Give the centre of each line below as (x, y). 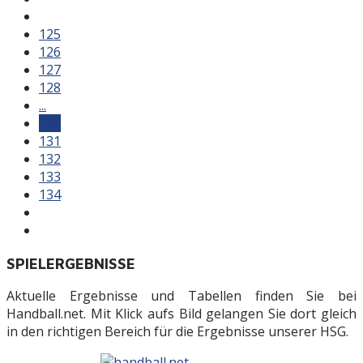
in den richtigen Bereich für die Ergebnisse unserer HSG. (177, 332)
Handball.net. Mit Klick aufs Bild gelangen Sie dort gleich (181, 314)
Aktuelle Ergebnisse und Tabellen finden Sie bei (181, 296)
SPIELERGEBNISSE (71, 263)
